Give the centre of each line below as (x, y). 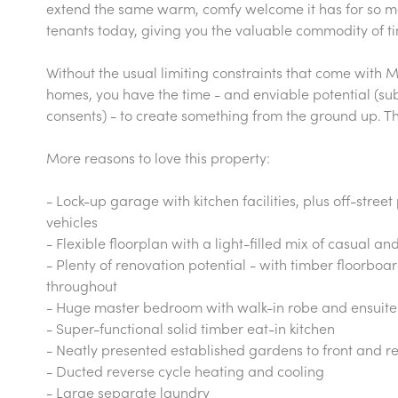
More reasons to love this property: (158, 157)
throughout (82, 285)
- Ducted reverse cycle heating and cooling (185, 370)
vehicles (72, 221)
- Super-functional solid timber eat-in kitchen (191, 328)
